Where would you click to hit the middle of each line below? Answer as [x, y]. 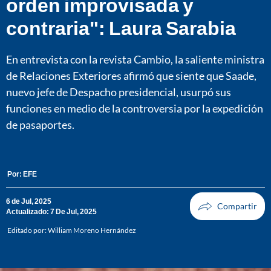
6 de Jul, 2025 [29, 201]
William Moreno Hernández [92, 230]
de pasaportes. [40, 124]
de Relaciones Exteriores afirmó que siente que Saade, [131, 75]
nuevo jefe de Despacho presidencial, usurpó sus [119, 92]
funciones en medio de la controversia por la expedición [135, 108]
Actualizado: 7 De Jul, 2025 [51, 212]
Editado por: [28, 230]
